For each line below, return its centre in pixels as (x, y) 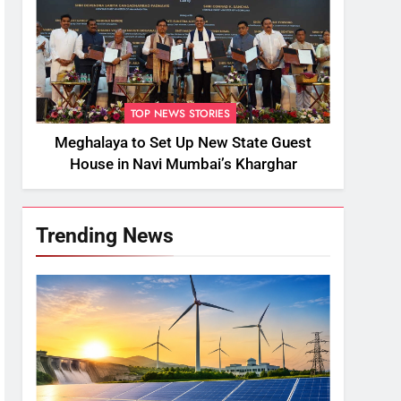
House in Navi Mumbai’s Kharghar (183, 165)
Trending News (105, 236)
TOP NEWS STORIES (180, 114)
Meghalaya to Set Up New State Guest (183, 143)
